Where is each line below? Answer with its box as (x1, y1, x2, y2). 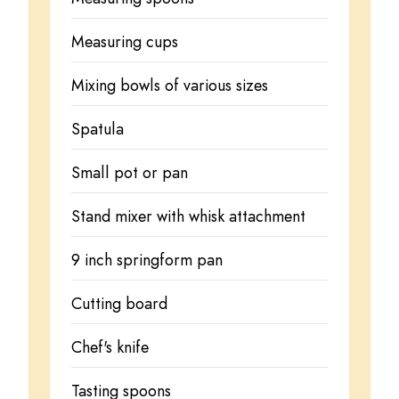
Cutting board (71, 291, 167, 315)
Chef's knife (71, 335, 149, 359)
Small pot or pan (71, 160, 188, 184)
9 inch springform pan (71, 248, 223, 272)
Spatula (71, 117, 124, 141)
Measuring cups (71, 29, 178, 53)
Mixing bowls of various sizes (71, 73, 268, 97)
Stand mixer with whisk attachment (71, 204, 305, 228)
